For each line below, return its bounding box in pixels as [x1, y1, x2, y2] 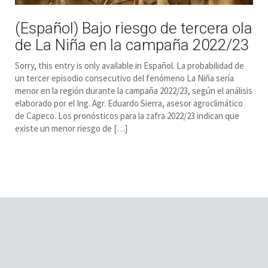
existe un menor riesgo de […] [15, 123, 127, 135]
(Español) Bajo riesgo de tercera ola [15, 19, 252, 38]
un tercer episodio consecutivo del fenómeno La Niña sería [15, 72, 234, 84]
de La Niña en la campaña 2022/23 [15, 36, 249, 54]
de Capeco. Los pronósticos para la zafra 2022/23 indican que [15, 110, 239, 122]
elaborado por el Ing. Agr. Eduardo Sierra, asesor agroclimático [15, 98, 243, 109]
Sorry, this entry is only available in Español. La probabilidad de [15, 60, 244, 72]
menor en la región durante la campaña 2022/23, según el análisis [15, 85, 252, 97]
